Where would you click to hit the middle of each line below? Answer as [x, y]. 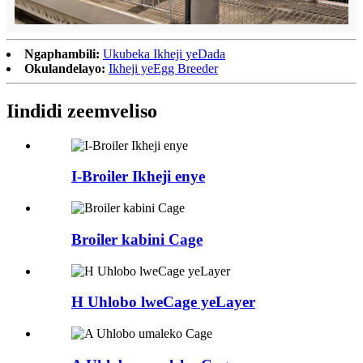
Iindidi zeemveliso [82, 111]
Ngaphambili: [62, 53]
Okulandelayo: [65, 68]
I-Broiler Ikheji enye [138, 177]
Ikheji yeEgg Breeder [163, 68]
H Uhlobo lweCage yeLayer [163, 302]
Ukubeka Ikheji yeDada [164, 53]
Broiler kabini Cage [137, 239]
